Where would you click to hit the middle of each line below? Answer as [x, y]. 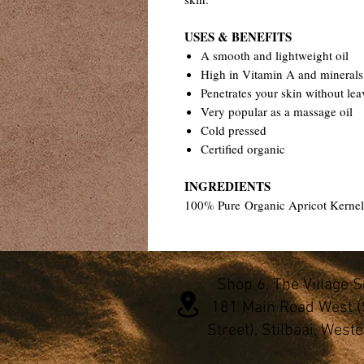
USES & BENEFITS [238, 37]
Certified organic [243, 149]
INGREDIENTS [227, 186]
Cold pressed [234, 130]
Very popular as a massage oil [277, 112]
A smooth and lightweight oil [275, 56]
